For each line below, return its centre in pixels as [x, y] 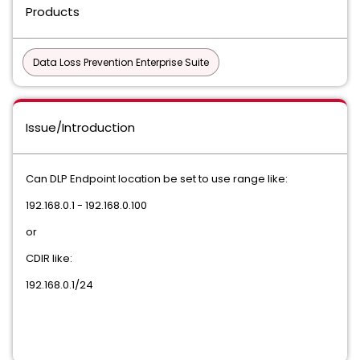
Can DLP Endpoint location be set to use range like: [157, 179]
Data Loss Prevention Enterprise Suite [121, 62]
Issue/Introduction [80, 127]
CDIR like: [49, 258]
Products [53, 12]
